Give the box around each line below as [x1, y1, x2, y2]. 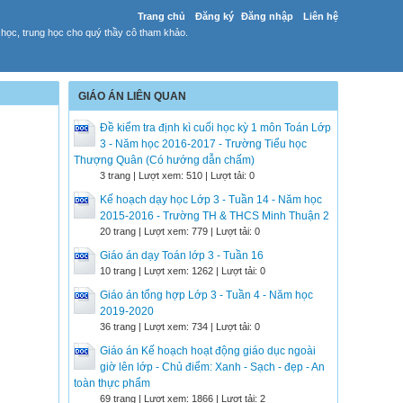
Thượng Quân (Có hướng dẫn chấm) [74, 154, 255, 166]
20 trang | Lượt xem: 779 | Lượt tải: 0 [100, 226, 260, 237]
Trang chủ [138, 11, 185, 22]
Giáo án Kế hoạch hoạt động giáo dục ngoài [100, 345, 316, 357]
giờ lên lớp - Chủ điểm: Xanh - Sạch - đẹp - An [100, 361, 325, 373]
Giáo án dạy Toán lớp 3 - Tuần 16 [100, 249, 264, 262]
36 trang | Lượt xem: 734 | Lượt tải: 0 [100, 321, 260, 332]
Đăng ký [195, 11, 234, 22]
